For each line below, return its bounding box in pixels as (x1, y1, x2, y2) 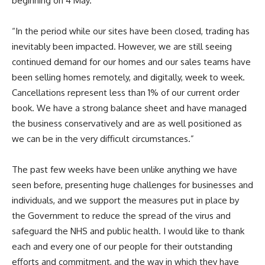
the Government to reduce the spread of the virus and (12, 210, 231, 222)
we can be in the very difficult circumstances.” (12, 133, 194, 145)
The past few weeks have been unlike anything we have (12, 164, 237, 176)
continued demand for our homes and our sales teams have (12, 56, 251, 68)
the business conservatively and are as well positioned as (12, 118, 242, 130)
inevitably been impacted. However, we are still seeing (12, 41, 232, 53)
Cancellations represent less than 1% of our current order (12, 87, 240, 99)
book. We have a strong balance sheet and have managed (12, 102, 247, 114)
